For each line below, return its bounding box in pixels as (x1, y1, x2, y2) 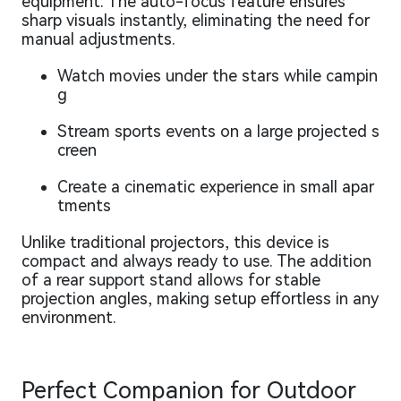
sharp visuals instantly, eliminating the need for (21, 10, 370, 30)
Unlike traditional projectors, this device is (21, 232, 329, 252)
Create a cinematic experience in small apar (57, 176, 374, 196)
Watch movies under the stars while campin (57, 65, 378, 85)
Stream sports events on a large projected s (57, 121, 380, 141)
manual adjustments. (21, 29, 175, 48)
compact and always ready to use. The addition (21, 251, 371, 270)
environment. (21, 307, 116, 327)
